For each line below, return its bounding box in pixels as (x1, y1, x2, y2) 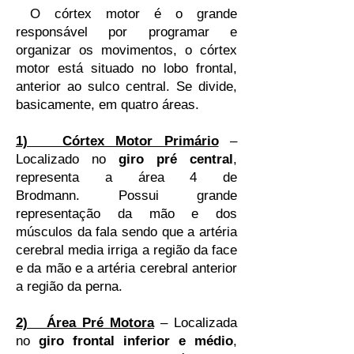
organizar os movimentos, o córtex (16, 43, 237, 58)
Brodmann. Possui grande (16, 188, 237, 203)
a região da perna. (16, 279, 122, 294)
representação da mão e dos (16, 206, 237, 221)
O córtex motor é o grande (16, 6, 237, 21)
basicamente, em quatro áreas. (16, 97, 199, 112)
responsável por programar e (16, 24, 237, 40)
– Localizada (154, 315, 237, 330)
